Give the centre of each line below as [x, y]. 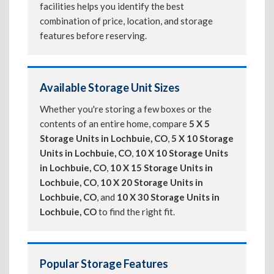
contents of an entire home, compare [114, 124]
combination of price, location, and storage [126, 21]
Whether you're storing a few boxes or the [126, 109]
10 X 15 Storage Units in [161, 168]
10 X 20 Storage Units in [152, 182]
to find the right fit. [136, 212]
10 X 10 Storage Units [182, 153]
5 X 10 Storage [202, 138]
